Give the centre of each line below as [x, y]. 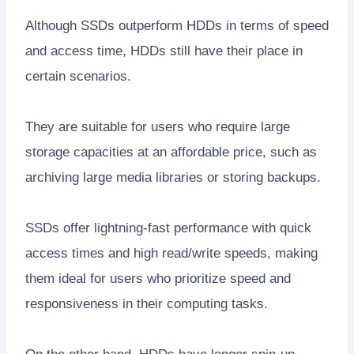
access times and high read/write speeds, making [171, 253]
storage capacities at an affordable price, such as [171, 152]
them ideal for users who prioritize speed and [158, 278]
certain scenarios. [78, 76]
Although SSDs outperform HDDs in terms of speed [177, 25]
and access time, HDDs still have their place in [164, 51]
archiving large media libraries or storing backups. [173, 177]
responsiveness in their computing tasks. [147, 303]
